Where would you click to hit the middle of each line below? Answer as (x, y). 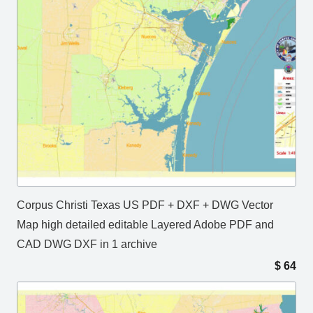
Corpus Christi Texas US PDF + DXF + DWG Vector (145, 205)
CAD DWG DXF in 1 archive (87, 245)
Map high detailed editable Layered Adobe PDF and (145, 225)
